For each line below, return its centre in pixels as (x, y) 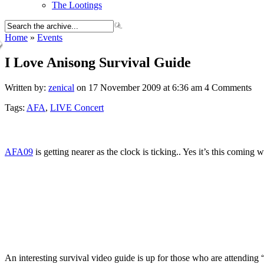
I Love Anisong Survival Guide (98, 62)
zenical (61, 87)
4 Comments (228, 87)
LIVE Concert (77, 107)
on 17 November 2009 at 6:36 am (138, 87)
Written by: (27, 87)
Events (50, 37)
